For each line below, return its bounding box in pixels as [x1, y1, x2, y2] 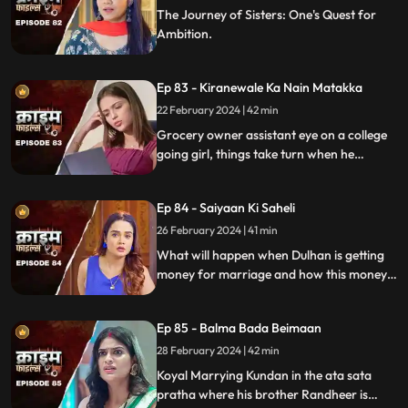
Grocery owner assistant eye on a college [157, 127, 387, 143]
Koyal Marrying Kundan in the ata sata [157, 367, 372, 383]
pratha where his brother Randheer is [157, 386, 368, 403]
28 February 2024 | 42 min [248, 343, 280, 357]
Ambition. [157, 25, 212, 42]
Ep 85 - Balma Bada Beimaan [157, 320, 321, 336]
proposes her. [157, 165, 233, 181]
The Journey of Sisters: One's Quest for [157, 6, 376, 23]
